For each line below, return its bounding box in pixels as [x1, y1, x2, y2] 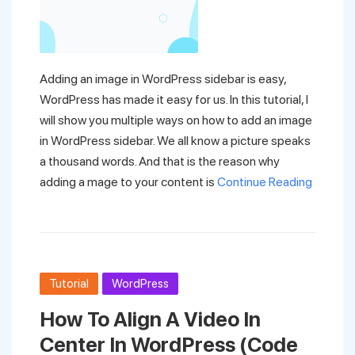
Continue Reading [217, 174, 312, 189]
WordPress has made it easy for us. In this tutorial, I [40, 92, 308, 107]
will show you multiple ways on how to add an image [40, 113, 312, 128]
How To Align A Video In [40, 307, 261, 331]
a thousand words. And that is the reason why [40, 154, 280, 169]
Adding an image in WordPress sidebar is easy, [40, 71, 286, 86]
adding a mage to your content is [40, 174, 217, 189]
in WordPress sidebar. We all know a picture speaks [40, 133, 311, 148]
